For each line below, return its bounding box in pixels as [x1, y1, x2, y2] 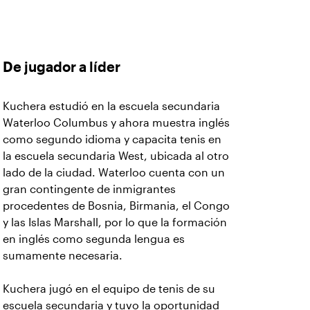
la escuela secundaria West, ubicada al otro [3, 150, 229, 163]
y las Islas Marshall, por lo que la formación [3, 217, 227, 229]
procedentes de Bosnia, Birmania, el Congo [3, 200, 230, 212]
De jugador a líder [3, 62, 120, 73]
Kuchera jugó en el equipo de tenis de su [3, 283, 215, 295]
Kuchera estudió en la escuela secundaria [3, 100, 220, 113]
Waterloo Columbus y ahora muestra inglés [3, 117, 230, 129]
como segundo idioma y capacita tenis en [3, 134, 221, 146]
